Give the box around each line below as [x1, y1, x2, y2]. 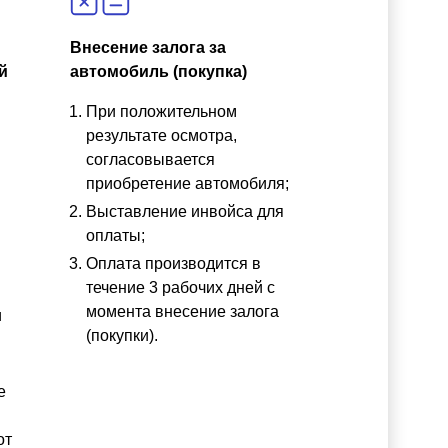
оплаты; [86, 227, 145, 244]
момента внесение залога [86, 303, 279, 320]
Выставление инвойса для [86, 203, 284, 220]
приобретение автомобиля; [86, 175, 289, 192]
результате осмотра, [86, 127, 237, 144]
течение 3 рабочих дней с [86, 279, 275, 296]
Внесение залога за [70, 39, 226, 56]
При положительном [86, 103, 237, 120]
